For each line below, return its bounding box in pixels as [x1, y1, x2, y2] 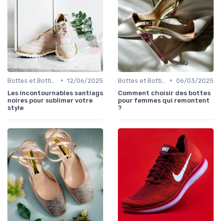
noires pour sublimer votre [7, 96, 93, 104]
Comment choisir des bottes [118, 89, 211, 97]
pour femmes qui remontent [118, 96, 210, 104]
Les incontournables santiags [7, 89, 103, 97]
